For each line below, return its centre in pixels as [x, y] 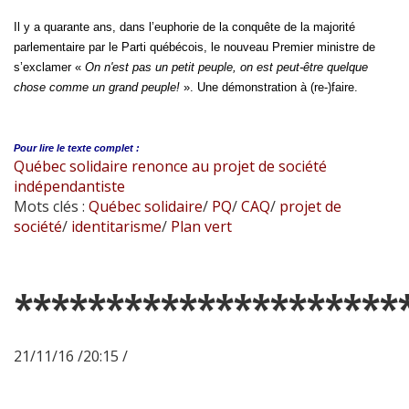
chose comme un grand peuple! [97, 87]
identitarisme [115, 226]
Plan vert [199, 226]
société [38, 226]
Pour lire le [39, 147]
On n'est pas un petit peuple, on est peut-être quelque [226, 67]
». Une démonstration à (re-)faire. [269, 87]
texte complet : [104, 147]
